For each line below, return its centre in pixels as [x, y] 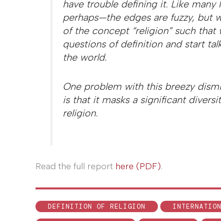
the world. [84, 57]
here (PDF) [138, 166]
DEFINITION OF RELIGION [97, 207]
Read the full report [75, 166]
